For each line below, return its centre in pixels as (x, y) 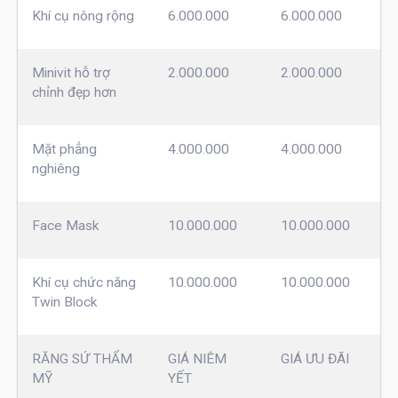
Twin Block (64, 302)
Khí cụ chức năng (84, 282)
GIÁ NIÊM (197, 358)
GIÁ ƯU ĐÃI (314, 358)
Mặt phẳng (64, 149)
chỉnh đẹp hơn (74, 92)
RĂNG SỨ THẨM (82, 358)
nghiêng (56, 168)
